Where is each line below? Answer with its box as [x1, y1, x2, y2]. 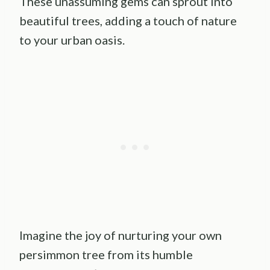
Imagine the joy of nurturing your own [19, 228, 222, 243]
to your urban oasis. [19, 33, 125, 48]
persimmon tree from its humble [19, 247, 193, 262]
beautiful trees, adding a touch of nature [19, 13, 237, 28]
